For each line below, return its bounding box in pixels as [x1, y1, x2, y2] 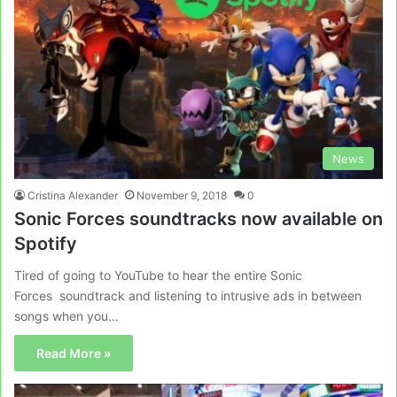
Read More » [36, 346, 111, 362]
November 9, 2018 [136, 189, 227, 203]
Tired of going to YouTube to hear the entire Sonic [14, 268, 302, 284]
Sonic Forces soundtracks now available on [14, 208, 383, 230]
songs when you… [14, 308, 119, 324]
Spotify [14, 233, 77, 255]
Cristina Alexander [27, 189, 118, 203]
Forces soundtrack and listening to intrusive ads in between [14, 288, 362, 304]
